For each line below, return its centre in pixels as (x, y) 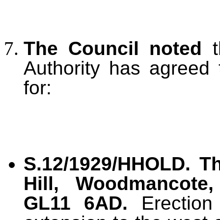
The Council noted (113, 48)
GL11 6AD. (82, 203)
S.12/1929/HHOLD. (107, 164)
